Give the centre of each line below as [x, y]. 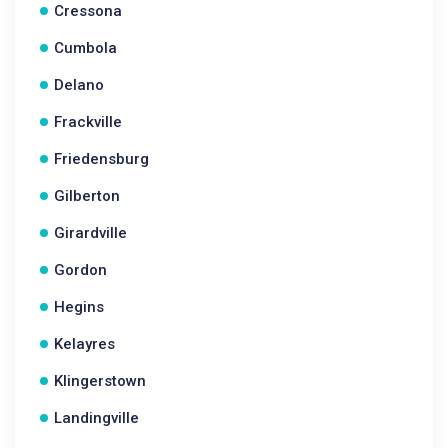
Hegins [79, 307]
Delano [79, 85]
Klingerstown [100, 381]
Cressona [88, 11]
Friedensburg [101, 159]
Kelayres [84, 344]
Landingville [96, 418]
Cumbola [85, 48]
